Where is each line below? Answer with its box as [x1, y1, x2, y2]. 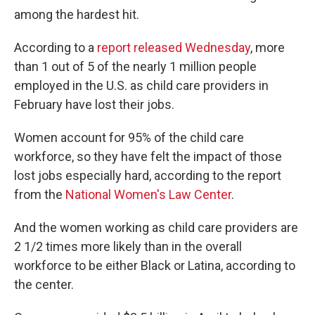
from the [14, 187, 65, 202]
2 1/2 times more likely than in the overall [14, 239, 242, 254]
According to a [14, 40, 97, 55]
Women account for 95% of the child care [14, 130, 244, 145]
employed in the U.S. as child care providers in [14, 78, 269, 93]
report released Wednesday [97, 40, 250, 55]
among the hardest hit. [14, 7, 139, 22]
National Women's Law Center [65, 187, 231, 202]
